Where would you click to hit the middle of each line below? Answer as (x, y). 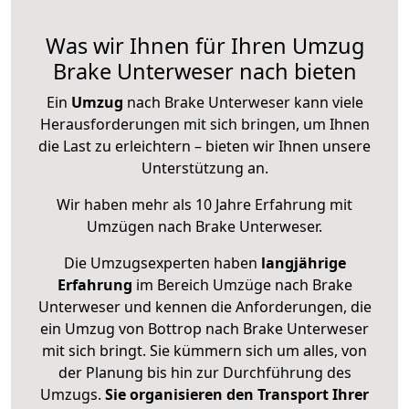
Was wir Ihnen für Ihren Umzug (204, 46)
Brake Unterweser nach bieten (204, 72)
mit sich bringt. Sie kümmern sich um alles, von (204, 351)
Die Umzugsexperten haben (162, 263)
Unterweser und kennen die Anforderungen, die (204, 307)
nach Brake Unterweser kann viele (243, 103)
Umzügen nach (141, 227)
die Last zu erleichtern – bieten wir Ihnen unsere (204, 147)
